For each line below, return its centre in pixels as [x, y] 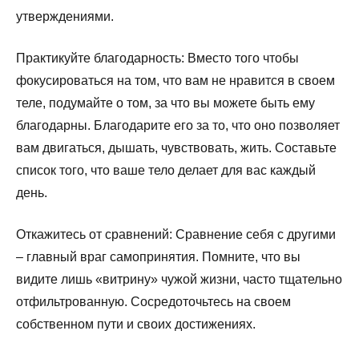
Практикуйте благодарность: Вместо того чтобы [157, 58]
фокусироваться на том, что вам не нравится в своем [175, 80]
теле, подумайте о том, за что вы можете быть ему [165, 103]
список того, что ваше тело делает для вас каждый [166, 170]
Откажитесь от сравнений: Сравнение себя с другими [176, 234]
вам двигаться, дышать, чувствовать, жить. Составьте [176, 147]
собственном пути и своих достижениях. [136, 324]
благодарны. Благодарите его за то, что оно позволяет [178, 125]
